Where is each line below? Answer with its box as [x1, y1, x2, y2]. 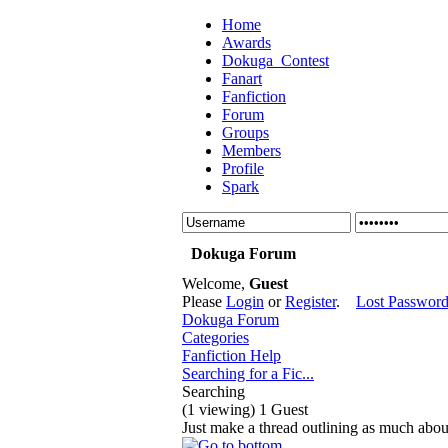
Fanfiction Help [182, 347, 281, 364]
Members [222, 142, 281, 159]
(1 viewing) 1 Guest [182, 401, 308, 418]
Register [285, 293, 336, 310]
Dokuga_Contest [222, 52, 329, 69]
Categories [182, 329, 249, 346]
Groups [222, 124, 269, 141]
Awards [222, 34, 271, 51]
